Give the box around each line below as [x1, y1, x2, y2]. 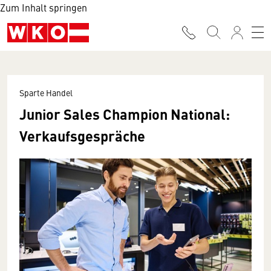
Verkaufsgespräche [19, 125, 145, 146]
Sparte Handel [19, 87, 73, 99]
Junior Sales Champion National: [19, 103, 230, 124]
